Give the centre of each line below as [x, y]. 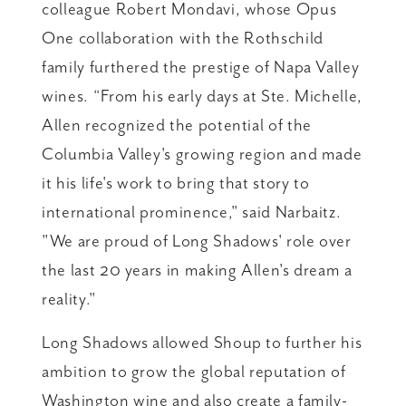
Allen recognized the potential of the [177, 125]
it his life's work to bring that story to [176, 183]
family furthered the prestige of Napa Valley [201, 67]
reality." [69, 299]
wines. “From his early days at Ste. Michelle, [202, 96]
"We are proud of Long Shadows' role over [197, 241]
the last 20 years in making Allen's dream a [197, 270]
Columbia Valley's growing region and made [202, 154]
